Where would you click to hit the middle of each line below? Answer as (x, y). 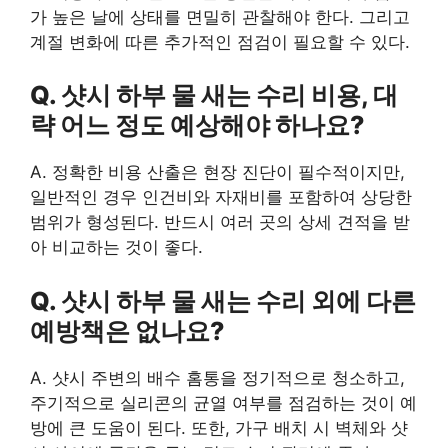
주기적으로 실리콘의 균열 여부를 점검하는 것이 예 (223, 402)
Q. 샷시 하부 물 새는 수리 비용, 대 (214, 95)
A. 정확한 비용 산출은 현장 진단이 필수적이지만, (217, 172)
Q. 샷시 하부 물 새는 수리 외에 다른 (223, 300)
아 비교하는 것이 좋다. (116, 247)
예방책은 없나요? (127, 330)
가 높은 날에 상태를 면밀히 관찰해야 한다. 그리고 (220, 16)
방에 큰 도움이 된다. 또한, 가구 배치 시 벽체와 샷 (219, 427)
